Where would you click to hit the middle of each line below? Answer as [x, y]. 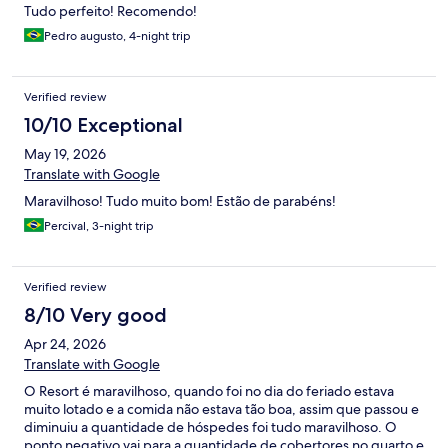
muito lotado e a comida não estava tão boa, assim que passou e [221, 409]
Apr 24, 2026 [65, 344]
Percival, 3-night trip [99, 226]
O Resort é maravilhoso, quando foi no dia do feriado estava [209, 391]
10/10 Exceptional [103, 125]
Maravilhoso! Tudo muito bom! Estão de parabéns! [180, 201]
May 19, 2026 [65, 154]
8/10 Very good [95, 315]
